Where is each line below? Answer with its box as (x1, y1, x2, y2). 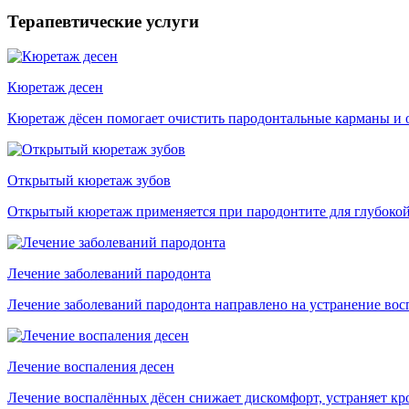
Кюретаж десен (7, 79, 103, 96)
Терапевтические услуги (7, 11, 199, 31)
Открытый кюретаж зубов (7, 173, 171, 189)
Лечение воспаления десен (7, 359, 174, 375)
